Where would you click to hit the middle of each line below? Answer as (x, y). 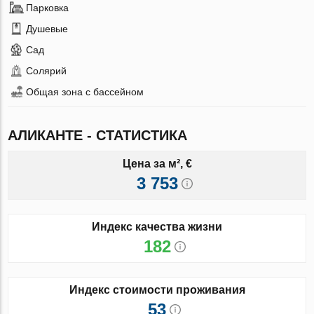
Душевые (47, 28)
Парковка (48, 7)
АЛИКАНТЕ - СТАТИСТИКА (98, 135)
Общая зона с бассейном (85, 91)
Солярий (47, 70)
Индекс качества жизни (157, 226)
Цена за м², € (157, 163)
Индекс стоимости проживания (157, 289)
